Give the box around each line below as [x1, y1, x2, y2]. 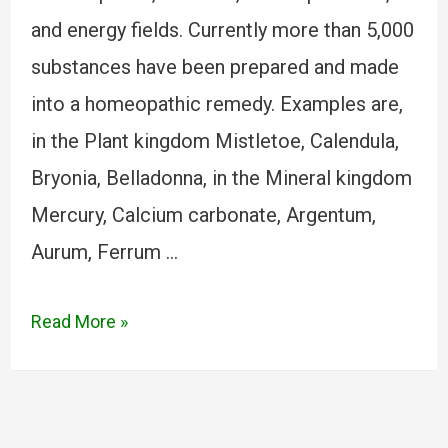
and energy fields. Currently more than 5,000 [30, 18, 414, 42]
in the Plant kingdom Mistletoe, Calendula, [30, 129, 399, 153]
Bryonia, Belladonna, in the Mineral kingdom [30, 166, 412, 190]
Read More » [30, 311, 128, 332]
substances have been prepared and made [30, 55, 399, 79]
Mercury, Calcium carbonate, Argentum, [30, 203, 376, 227]
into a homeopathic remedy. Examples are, [30, 92, 403, 116]
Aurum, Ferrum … [30, 240, 178, 264]
